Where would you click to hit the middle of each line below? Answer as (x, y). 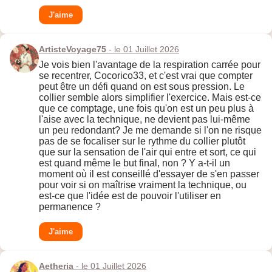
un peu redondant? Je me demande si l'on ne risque (150, 131)
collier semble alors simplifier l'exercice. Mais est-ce (150, 98)
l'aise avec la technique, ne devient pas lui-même (144, 120)
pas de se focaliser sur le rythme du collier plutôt (142, 141)
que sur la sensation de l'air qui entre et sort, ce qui (148, 152)
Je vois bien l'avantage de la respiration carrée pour (150, 65)
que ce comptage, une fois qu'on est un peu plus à (146, 109)
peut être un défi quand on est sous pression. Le (142, 87)
